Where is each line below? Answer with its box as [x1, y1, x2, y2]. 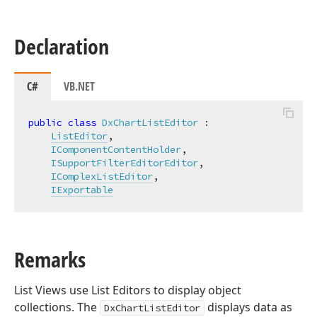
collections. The [14, 299, 100, 315]
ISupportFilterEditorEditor [51, 156, 198, 169]
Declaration [14, 32, 109, 61]
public [28, 116, 62, 129]
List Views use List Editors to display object [14, 282, 241, 298]
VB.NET [64, 79, 95, 94]
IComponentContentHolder [51, 143, 181, 156]
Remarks [14, 245, 86, 274]
